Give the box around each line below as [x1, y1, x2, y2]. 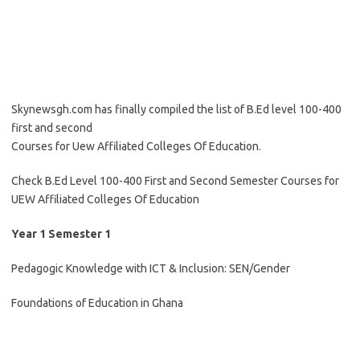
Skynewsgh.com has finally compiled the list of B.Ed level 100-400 [11, 103, 342, 116]
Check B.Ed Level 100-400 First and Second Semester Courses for [11, 174, 339, 187]
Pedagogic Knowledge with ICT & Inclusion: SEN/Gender [11, 262, 290, 275]
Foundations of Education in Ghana [11, 297, 183, 309]
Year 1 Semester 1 [11, 227, 111, 240]
